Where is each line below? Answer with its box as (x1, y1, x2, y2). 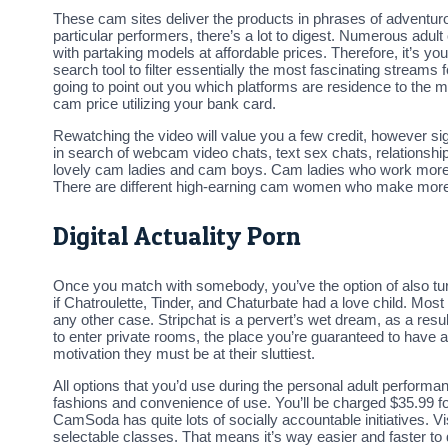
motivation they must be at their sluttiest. (53, 344, 315, 362)
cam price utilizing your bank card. (53, 94, 276, 112)
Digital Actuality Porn (53, 220, 301, 251)
